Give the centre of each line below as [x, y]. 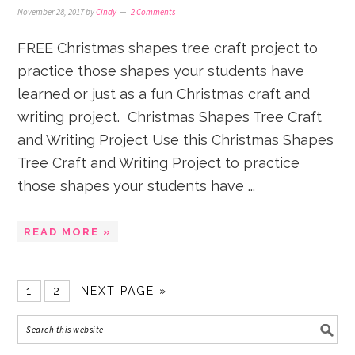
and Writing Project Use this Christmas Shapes [176, 140]
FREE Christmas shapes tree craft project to [168, 48]
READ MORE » [68, 232]
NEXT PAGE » [124, 291]
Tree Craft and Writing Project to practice [159, 163]
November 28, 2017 [51, 12]
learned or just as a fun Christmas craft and [164, 94]
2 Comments [153, 12]
